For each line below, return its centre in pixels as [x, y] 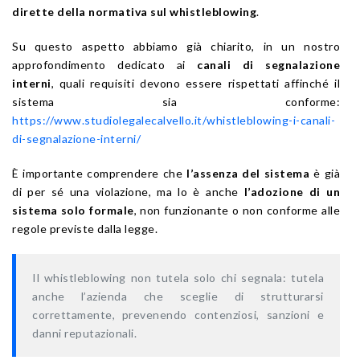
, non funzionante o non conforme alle [237, 211]
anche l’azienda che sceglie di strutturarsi [178, 297]
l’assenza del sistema [248, 174]
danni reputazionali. [84, 333]
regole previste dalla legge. [85, 229]
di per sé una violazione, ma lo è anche [128, 192]
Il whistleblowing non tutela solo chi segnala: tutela [178, 278]
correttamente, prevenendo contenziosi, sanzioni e [178, 315]
